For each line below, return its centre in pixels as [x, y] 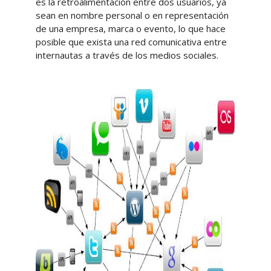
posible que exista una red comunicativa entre [131, 42]
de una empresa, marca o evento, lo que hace [130, 28]
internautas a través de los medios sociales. [127, 55]
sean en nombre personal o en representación [132, 15]
